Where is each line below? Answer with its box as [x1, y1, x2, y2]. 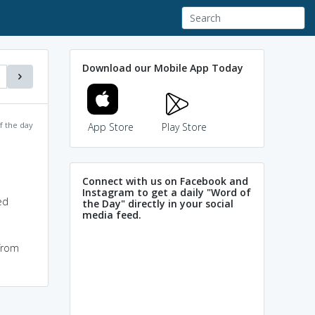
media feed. [82, 207, 141, 221]
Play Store [162, 120, 207, 134]
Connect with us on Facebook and [82, 174, 248, 188]
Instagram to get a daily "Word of [82, 185, 251, 199]
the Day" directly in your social [82, 196, 233, 210]
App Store [87, 120, 134, 134]
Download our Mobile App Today [82, 60, 243, 75]
